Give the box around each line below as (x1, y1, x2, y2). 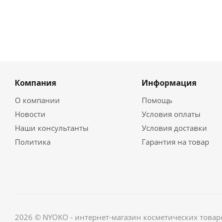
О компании (15, 95, 60, 106)
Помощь (141, 95, 172, 106)
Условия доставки (141, 123, 207, 133)
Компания (15, 77, 56, 89)
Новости (15, 109, 46, 119)
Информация (141, 77, 197, 89)
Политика (15, 137, 51, 147)
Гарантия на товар (141, 137, 209, 147)
